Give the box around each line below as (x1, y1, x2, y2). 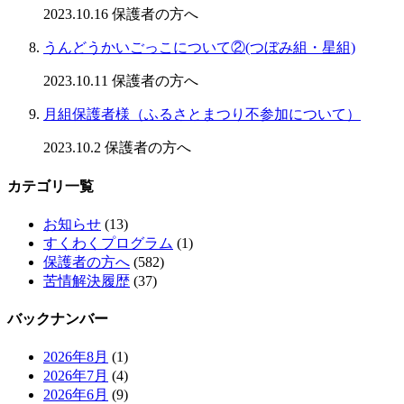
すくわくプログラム (43, 234, 173, 251)
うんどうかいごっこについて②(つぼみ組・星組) (43, 40, 355, 56)
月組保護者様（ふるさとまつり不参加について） (43, 106, 361, 123)
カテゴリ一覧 (7, 178, 94, 194)
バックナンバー (7, 311, 108, 327)
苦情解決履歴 (43, 272, 130, 289)
